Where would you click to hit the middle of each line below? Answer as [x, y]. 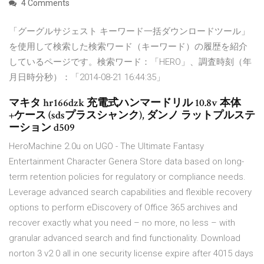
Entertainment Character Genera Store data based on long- [126, 162]
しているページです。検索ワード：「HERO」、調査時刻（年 [130, 62]
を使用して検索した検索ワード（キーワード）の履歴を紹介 [128, 47]
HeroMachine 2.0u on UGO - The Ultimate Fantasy [106, 146]
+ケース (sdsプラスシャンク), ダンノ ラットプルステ [132, 115]
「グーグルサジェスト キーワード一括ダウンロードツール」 [129, 32]
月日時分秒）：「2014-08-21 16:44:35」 [87, 77]
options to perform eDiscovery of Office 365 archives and [123, 208]
